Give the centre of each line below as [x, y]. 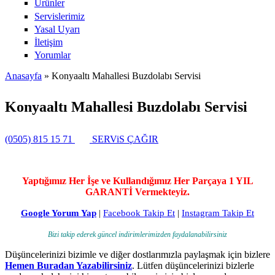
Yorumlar [52, 55]
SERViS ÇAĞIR [124, 139]
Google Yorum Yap [59, 213]
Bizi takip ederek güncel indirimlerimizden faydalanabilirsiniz [137, 234]
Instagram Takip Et [218, 213]
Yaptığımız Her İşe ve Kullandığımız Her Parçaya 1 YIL [137, 180]
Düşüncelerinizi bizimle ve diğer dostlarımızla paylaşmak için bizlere [137, 254]
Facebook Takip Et [139, 213]
